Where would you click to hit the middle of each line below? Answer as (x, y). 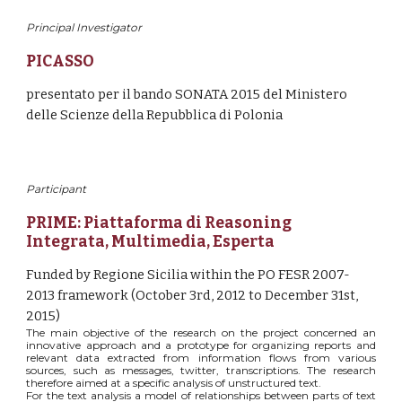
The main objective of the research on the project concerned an (201, 332)
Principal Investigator (84, 27)
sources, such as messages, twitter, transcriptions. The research (201, 370)
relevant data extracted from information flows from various (201, 358)
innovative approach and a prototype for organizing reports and (201, 345)
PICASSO (61, 61)
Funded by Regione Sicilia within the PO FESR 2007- (188, 275)
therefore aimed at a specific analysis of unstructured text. (174, 383)
